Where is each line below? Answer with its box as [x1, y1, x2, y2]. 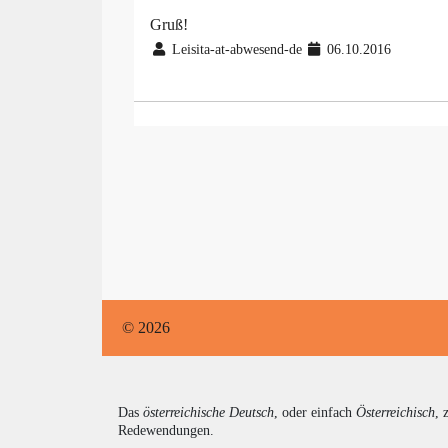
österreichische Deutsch [143, 405, 274, 421]
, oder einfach [274, 405, 356, 421]
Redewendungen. [118, 423, 214, 439]
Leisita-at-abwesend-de [167, 42, 306, 58]
